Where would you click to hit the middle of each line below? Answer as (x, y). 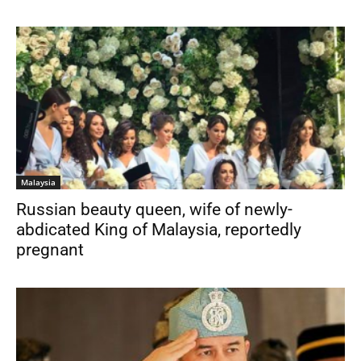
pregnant (50, 249)
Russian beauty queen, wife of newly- (154, 209)
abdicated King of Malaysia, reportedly (159, 229)
